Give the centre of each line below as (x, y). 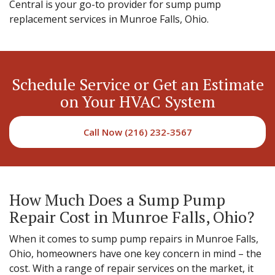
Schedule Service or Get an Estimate (137, 84)
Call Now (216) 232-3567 (137, 132)
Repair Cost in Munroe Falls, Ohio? (132, 216)
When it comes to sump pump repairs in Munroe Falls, (134, 238)
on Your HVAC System (137, 101)
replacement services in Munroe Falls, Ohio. (109, 19)
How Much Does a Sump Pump (117, 199)
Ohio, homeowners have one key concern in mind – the (135, 253)
